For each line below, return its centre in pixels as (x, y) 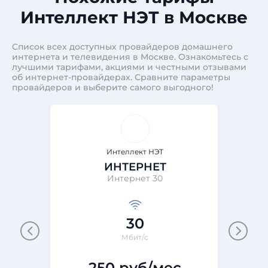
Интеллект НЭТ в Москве (134, 17)
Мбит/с (135, 237)
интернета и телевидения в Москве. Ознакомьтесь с (130, 57)
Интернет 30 (135, 178)
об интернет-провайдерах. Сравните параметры (121, 77)
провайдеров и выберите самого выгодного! (113, 87)
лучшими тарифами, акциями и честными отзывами (129, 67)
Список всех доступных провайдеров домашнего (122, 47)
